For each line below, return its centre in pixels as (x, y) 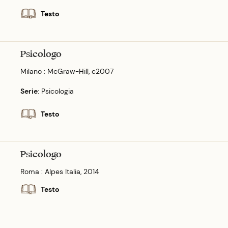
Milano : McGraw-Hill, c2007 (67, 71)
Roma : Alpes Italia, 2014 (60, 171)
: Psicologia (56, 91)
